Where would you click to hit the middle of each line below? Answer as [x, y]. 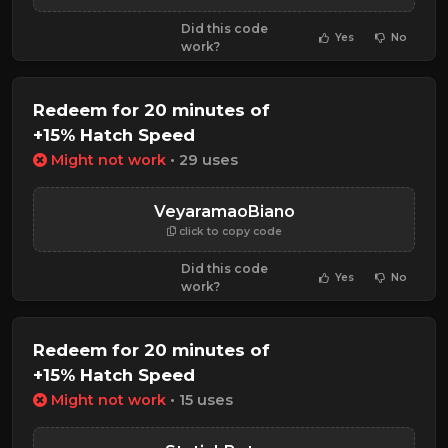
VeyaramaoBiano [224, 211]
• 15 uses [199, 400]
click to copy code [228, 231]
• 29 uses [202, 159]
